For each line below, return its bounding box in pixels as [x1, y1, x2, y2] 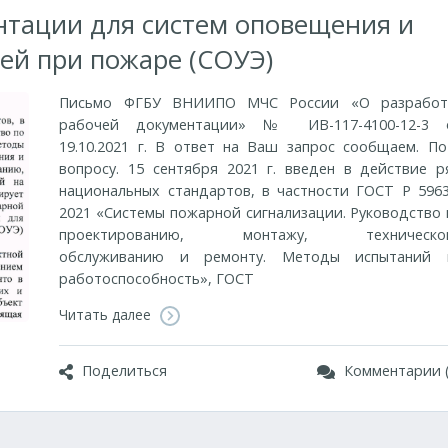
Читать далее [59, 305, 156, 324]
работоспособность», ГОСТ [59, 269, 255, 288]
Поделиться [82, 361, 168, 380]
